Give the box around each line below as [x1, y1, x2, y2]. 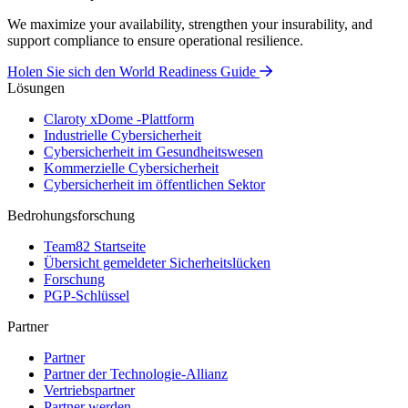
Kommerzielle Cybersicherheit [44, 160, 219, 177]
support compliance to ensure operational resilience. [7, 33, 303, 49]
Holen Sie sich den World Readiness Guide [7, 64, 256, 80]
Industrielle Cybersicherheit [44, 127, 201, 144]
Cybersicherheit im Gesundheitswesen [44, 144, 263, 160]
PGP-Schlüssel [44, 288, 129, 304]
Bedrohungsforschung [7, 208, 135, 224]
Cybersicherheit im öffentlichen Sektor [44, 177, 265, 193]
